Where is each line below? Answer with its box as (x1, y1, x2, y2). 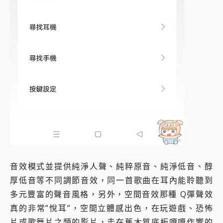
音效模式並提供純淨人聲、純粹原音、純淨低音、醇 (10, 161, 213, 172)
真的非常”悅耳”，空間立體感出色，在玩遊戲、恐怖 (10, 203, 213, 214)
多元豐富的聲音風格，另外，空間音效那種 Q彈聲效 (10, 189, 213, 200)
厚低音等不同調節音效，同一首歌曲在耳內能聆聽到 (10, 175, 213, 186)
